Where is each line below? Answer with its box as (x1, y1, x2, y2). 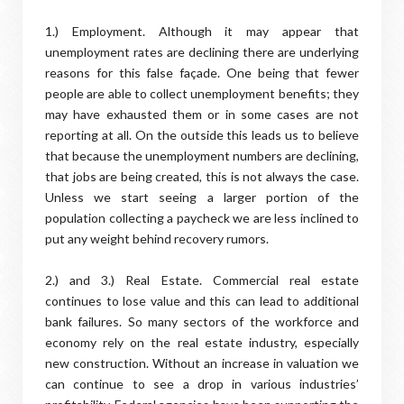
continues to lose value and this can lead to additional (45, 293, 359, 308)
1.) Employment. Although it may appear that (45, 23, 359, 39)
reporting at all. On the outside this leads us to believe (45, 127, 359, 142)
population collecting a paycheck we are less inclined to (45, 210, 359, 225)
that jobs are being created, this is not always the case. (45, 169, 359, 184)
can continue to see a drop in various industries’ (45, 376, 359, 391)
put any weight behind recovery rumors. (45, 231, 269, 246)
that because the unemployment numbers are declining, (45, 148, 359, 163)
